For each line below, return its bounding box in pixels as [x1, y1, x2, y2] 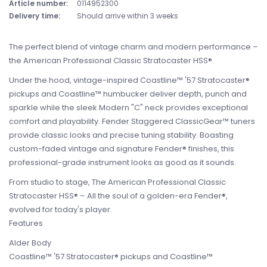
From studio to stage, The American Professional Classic [9, 176, 226, 188]
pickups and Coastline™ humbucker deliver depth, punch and [9, 88, 247, 100]
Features [9, 218, 43, 229]
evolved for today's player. [9, 204, 112, 215]
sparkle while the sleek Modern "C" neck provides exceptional [9, 102, 248, 113]
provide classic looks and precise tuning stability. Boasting [9, 129, 234, 141]
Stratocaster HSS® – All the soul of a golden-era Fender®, [9, 190, 228, 201]
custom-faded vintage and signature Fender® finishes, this [9, 143, 234, 154]
